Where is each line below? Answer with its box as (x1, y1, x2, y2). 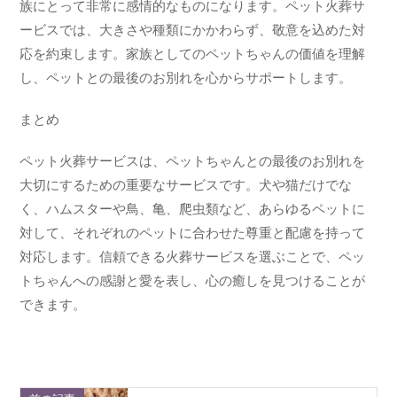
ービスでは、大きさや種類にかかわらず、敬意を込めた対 (19, 22, 366, 37)
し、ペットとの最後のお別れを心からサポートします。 (19, 70, 353, 85)
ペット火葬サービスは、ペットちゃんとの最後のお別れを (19, 153, 366, 168)
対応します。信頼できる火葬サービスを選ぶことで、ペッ (19, 249, 366, 264)
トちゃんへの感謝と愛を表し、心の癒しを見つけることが (19, 273, 366, 288)
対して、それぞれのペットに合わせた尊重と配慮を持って (19, 225, 366, 240)
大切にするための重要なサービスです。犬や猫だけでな (19, 177, 353, 192)
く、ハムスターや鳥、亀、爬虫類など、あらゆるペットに (19, 201, 366, 216)
